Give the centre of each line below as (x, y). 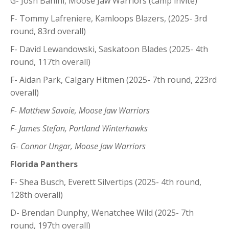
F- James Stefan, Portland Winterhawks (79, 128)
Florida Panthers (44, 164)
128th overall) (37, 194)
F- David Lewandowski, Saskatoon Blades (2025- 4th (109, 49)
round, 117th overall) (50, 62)
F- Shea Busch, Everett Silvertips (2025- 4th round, (106, 182)
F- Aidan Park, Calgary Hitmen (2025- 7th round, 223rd (113, 79)
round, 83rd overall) (48, 31)
